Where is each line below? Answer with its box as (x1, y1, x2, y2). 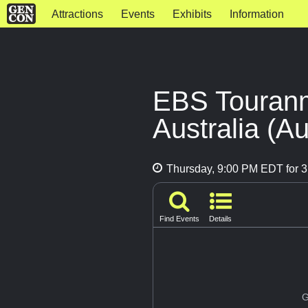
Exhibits (172, 8, 212, 20)
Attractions (51, 8, 103, 20)
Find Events (159, 214, 199, 223)
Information (229, 8, 284, 20)
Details (209, 214, 232, 223)
